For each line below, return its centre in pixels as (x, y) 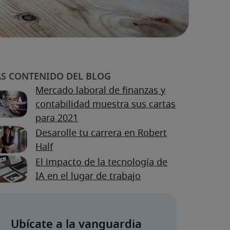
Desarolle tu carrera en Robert (101, 133)
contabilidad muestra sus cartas (106, 105)
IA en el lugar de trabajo (88, 177)
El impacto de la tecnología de (102, 163)
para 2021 (57, 119)
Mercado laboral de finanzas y (101, 91)
